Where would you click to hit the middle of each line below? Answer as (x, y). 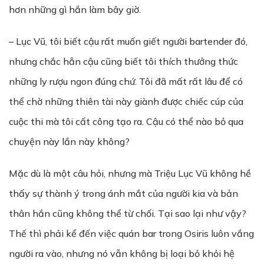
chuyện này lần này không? (69, 141)
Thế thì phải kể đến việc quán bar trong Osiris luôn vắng (131, 233)
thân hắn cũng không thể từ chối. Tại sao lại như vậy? (128, 213)
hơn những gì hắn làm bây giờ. (75, 9)
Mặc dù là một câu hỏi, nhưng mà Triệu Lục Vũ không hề (130, 173)
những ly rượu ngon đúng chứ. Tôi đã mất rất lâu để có (126, 81)
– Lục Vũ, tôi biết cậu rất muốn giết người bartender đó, (128, 41)
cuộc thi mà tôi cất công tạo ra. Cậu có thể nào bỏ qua (126, 121)
